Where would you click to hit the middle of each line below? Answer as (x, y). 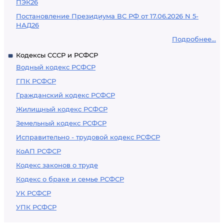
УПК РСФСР (36, 207)
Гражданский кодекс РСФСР (65, 95)
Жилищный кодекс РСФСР (62, 109)
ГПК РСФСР (36, 81)
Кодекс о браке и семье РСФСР (70, 179)
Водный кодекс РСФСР (56, 67)
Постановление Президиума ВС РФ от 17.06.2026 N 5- (107, 16)
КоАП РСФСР (38, 151)
